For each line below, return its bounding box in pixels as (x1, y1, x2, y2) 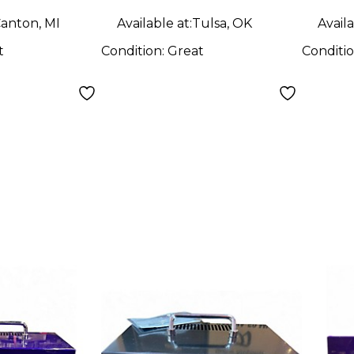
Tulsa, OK (192, 15, 253, 31)
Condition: (101, 43, 168, 58)
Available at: (117, 15, 193, 31)
